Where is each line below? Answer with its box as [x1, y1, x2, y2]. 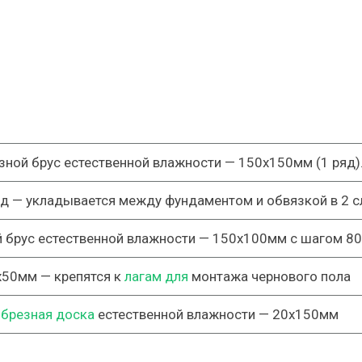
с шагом [286, 230, 346, 246]
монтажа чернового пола [187, 268, 351, 284]
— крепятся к [36, 268, 124, 284]
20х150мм [271, 306, 339, 322]
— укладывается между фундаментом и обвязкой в [8, 192, 341, 208]
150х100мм [212, 230, 287, 246]
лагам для [124, 268, 188, 284]
